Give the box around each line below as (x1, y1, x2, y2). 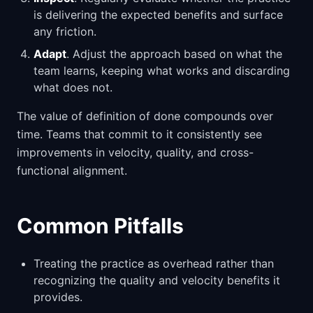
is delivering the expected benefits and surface (34, 8, 283, 22)
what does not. (34, 80, 112, 94)
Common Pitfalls (17, 213, 184, 238)
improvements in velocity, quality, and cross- (17, 145, 254, 159)
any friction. (34, 24, 96, 38)
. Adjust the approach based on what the (66, 47, 282, 61)
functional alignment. (17, 163, 127, 177)
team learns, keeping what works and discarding (34, 64, 290, 78)
